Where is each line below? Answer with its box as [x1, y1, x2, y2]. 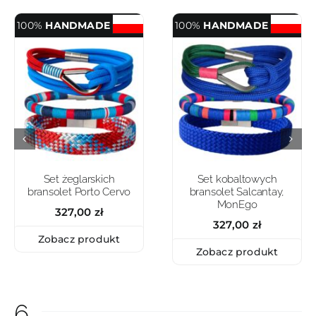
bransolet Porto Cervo [27, 185, 131, 198]
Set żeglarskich [43, 172, 115, 186]
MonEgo [217, 197, 257, 211]
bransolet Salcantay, [189, 185, 285, 198]
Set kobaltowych [197, 172, 277, 186]
